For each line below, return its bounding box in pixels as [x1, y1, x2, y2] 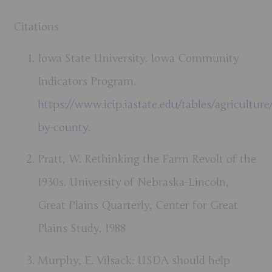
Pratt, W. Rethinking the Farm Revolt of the [38, 152, 257, 166]
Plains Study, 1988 [38, 222, 126, 236]
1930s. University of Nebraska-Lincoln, [38, 175, 229, 189]
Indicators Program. [38, 74, 137, 88]
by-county [38, 120, 89, 134]
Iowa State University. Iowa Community [38, 51, 239, 65]
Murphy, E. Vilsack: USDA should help [38, 253, 231, 267]
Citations [13, 19, 59, 33]
